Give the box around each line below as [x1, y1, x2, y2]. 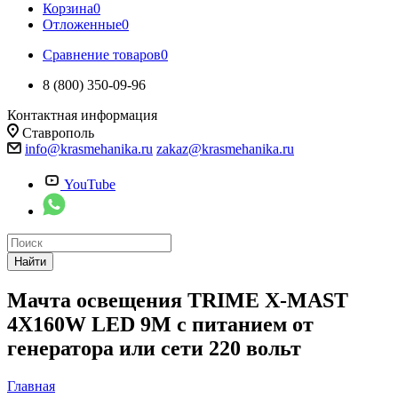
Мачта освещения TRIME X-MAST [7, 288, 348, 312]
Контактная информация [7, 107, 157, 123]
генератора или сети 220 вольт [7, 336, 301, 360]
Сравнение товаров [43, 47, 161, 62]
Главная [7, 378, 55, 394]
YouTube [64, 177, 115, 192]
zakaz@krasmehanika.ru [156, 141, 294, 156]
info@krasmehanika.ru [25, 141, 153, 156]
